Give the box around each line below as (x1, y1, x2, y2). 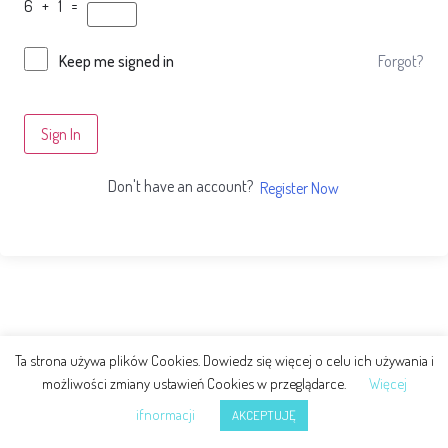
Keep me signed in (59, 51, 174, 72)
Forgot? (378, 50, 423, 71)
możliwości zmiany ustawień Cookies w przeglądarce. (41, 374, 349, 393)
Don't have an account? (108, 176, 259, 197)
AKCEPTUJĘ (231, 407, 296, 423)
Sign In (41, 124, 81, 145)
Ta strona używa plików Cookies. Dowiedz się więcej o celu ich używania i (14, 350, 434, 370)
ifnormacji (135, 405, 195, 424)
